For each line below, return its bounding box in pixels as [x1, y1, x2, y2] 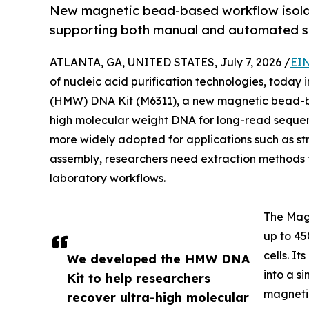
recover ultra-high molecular [67, 290, 249, 306]
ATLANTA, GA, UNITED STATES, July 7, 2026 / [50, 55, 290, 70]
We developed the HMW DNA [67, 251, 250, 267]
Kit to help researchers [67, 270, 210, 286]
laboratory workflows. [50, 171, 166, 186]
